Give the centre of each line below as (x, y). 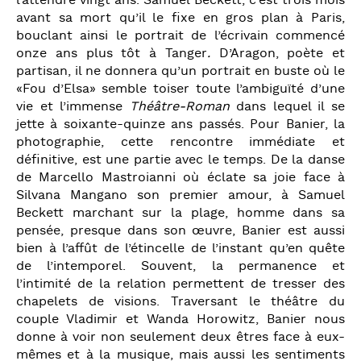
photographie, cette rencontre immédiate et (180, 142)
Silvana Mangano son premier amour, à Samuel (180, 195)
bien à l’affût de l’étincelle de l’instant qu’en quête (180, 249)
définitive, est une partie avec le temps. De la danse (180, 160)
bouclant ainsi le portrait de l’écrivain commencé (180, 36)
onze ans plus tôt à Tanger (112, 54)
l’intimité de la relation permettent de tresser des (180, 284)
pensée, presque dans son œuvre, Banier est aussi (180, 231)
